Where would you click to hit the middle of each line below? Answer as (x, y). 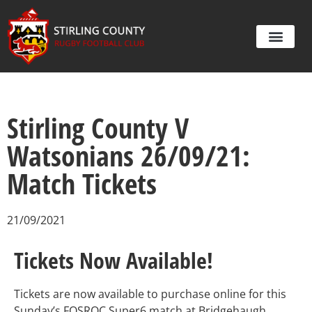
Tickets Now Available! (114, 260)
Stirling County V (98, 128)
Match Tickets (82, 184)
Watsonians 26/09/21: (128, 156)
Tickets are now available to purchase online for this (150, 294)
